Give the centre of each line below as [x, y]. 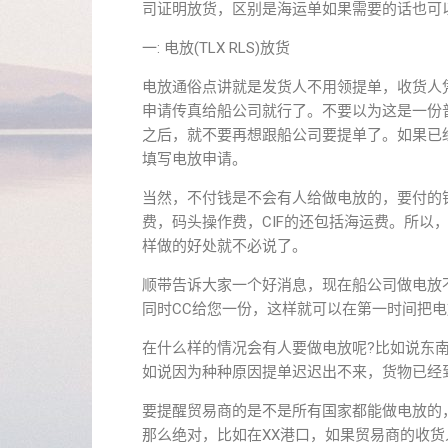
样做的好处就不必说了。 [224, 246]
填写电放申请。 [194, 159]
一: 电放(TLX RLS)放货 [216, 48]
